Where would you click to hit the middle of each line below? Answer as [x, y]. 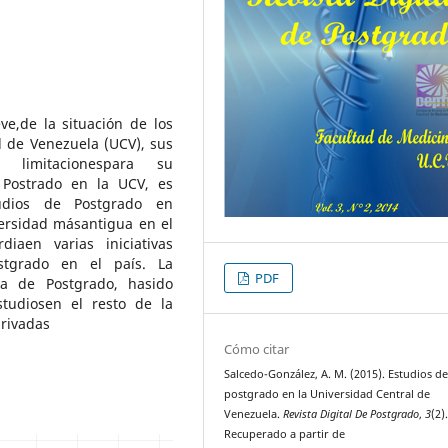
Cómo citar [257, 348]
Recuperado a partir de [285, 433]
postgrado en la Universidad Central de [327, 393]
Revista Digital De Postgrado [351, 413]
